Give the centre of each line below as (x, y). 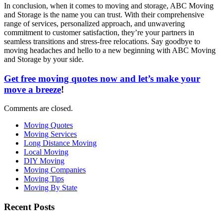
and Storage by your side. (44, 59)
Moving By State (51, 188)
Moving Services (50, 134)
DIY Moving (44, 161)
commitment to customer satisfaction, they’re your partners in (99, 32)
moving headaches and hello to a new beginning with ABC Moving (110, 50)
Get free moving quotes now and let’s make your (102, 78)
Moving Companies (55, 170)
